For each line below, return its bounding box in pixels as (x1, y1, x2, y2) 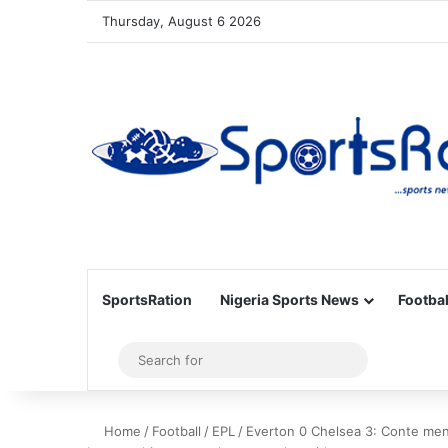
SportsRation (102, 291, 192, 308)
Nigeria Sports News (220, 291, 359, 308)
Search (355, 350, 408, 369)
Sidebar (111, 350, 169, 370)
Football (152, 423, 201, 439)
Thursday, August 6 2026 (102, 13, 261, 29)
